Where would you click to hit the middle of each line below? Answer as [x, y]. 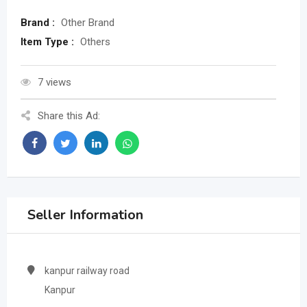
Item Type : [49, 42]
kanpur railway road [87, 271]
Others [95, 42]
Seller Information [85, 215]
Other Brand [88, 23]
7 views [54, 83]
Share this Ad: [69, 116]
